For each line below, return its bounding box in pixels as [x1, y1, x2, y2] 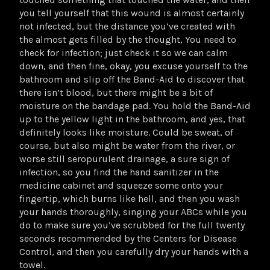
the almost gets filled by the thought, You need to [19, 33, 236, 45]
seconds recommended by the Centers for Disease [19, 232, 237, 244]
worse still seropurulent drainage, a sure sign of [19, 152, 230, 165]
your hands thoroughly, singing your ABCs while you [19, 206, 247, 218]
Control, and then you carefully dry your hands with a [19, 245, 248, 257]
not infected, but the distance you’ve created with [19, 20, 235, 32]
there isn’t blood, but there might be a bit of [19, 86, 213, 98]
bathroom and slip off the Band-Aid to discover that [19, 73, 245, 85]
